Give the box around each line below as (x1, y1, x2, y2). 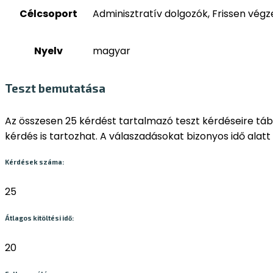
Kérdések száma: (5, 158, 64, 166)
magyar (93, 43, 130, 58)
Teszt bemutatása (5, 80, 105, 95)
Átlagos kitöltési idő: (5, 214, 74, 222)
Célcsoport (19, 6, 77, 21)
